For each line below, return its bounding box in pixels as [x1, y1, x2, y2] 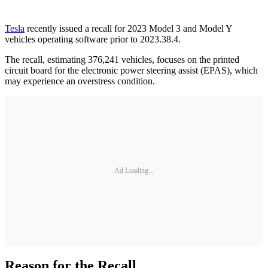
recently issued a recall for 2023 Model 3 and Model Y [25, 23, 232, 33]
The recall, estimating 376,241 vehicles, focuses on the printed [5, 54, 239, 65]
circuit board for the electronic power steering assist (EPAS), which [5, 65, 258, 75]
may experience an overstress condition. [5, 75, 155, 86]
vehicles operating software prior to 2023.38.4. [5, 33, 181, 44]
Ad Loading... [114, 166, 154, 175]
